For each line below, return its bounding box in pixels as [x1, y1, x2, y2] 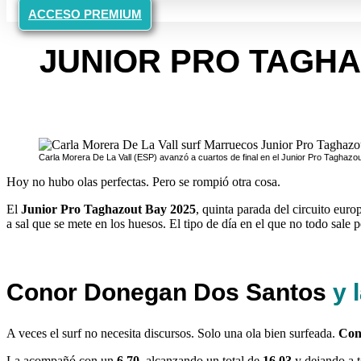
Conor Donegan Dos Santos [6, 278, 333, 305]
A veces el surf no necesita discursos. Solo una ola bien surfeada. [6, 326, 338, 340]
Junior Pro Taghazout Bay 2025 [21, 201, 196, 216]
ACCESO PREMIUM [28, 7, 142, 21]
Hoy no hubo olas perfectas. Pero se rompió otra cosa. [6, 174, 280, 189]
